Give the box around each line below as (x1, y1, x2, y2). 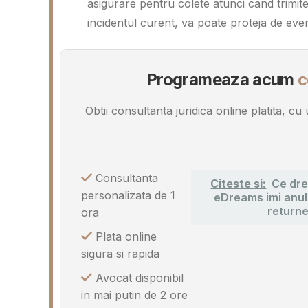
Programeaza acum (146, 69, 298, 89)
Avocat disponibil (92, 271, 184, 285)
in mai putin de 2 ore (81, 288, 188, 302)
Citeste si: (210, 177, 267, 191)
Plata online (92, 230, 157, 244)
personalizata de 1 (81, 188, 175, 203)
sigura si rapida (81, 247, 159, 261)
